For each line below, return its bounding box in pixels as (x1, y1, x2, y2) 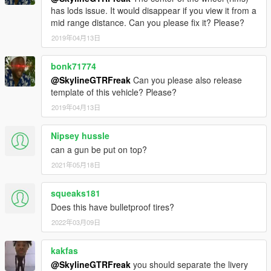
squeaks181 (51, 186, 100, 199)
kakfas (51, 244, 78, 256)
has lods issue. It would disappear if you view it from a (51, 4, 256, 16)
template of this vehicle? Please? (51, 85, 177, 98)
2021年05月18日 (51, 159, 100, 169)
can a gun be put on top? (51, 143, 147, 155)
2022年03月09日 (51, 217, 100, 227)
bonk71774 (51, 59, 96, 72)
